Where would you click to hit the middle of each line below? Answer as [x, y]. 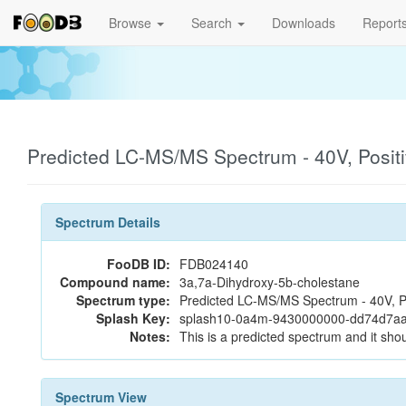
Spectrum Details [108, 222]
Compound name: [115, 282]
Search [213, 23]
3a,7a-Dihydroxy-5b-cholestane [270, 282]
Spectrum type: [123, 300]
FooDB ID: [139, 264]
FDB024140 [214, 264]
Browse [132, 23]
